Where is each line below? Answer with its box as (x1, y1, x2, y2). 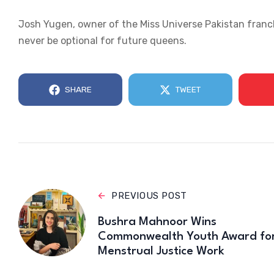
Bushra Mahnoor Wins (98, 216, 217, 229)
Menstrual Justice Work (98, 245, 224, 258)
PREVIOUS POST (111, 190, 187, 202)
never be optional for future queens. (18, 35, 187, 47)
